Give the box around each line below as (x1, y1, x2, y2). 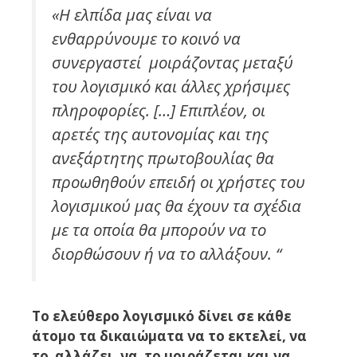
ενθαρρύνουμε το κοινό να (52, 27, 241, 50)
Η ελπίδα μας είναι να (59, 3, 212, 26)
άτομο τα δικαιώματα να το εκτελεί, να (32, 326, 307, 345)
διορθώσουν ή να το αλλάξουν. (52, 242, 272, 265)
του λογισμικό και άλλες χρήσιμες (52, 75, 290, 98)
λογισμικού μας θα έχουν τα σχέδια (52, 194, 301, 218)
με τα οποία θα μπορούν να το (52, 218, 266, 241)
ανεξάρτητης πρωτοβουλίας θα (52, 147, 274, 170)
